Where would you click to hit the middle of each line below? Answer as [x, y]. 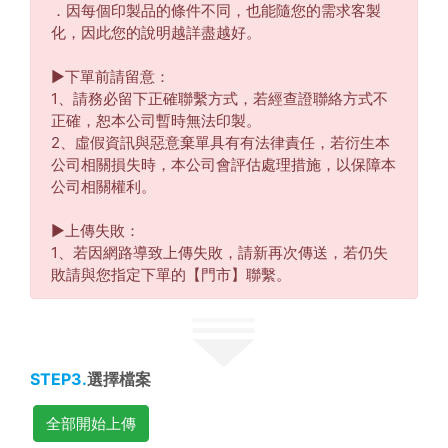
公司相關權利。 [103, 186]
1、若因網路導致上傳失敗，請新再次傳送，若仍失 [219, 252]
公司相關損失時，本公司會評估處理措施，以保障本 [223, 164]
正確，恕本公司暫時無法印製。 [156, 120]
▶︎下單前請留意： [110, 76]
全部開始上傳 [91, 423]
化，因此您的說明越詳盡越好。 [156, 32]
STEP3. [58, 379]
